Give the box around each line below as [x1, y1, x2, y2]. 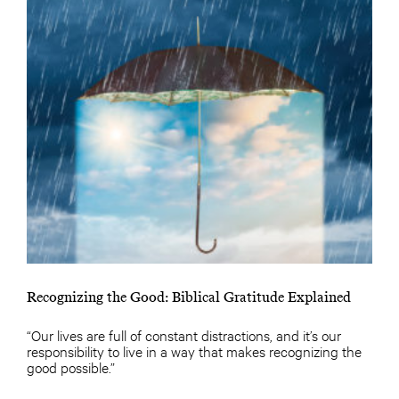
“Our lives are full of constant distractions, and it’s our [27, 325, 341, 344]
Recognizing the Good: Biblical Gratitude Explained [27, 289, 351, 305]
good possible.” [27, 357, 115, 376]
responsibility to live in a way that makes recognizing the [27, 341, 362, 360]
